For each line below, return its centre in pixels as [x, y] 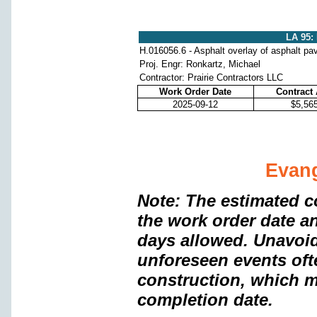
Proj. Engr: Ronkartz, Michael [200, 64]
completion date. [205, 299]
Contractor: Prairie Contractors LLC [211, 78]
